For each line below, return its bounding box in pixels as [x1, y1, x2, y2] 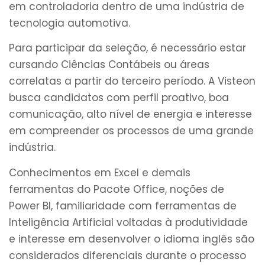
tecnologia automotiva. [9, 15, 130, 30]
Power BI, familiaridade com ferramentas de [9, 198, 237, 213]
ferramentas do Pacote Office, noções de [9, 182, 224, 196]
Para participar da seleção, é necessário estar [9, 41, 246, 56]
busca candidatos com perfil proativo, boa [9, 91, 229, 105]
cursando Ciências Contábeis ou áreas [9, 57, 209, 72]
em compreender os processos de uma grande [9, 124, 254, 138]
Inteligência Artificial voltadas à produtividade [9, 215, 248, 230]
